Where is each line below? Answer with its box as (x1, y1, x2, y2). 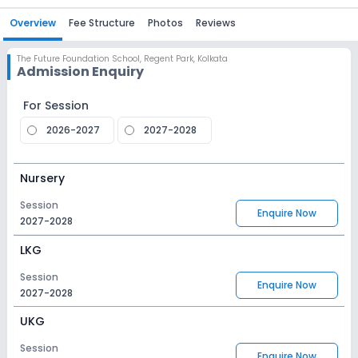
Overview (10, 16, 56, 30)
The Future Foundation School (17, 53, 140, 65)
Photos (148, 16, 183, 30)
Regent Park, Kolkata (144, 53, 228, 65)
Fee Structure (69, 16, 135, 30)
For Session (23, 97, 89, 113)
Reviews (196, 16, 236, 30)
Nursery (20, 170, 65, 186)
